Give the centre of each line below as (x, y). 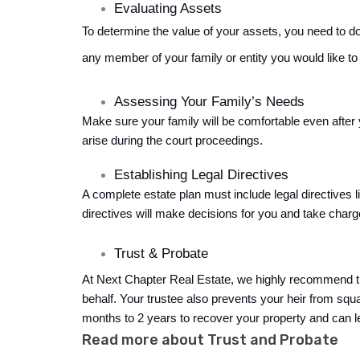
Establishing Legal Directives (201, 175)
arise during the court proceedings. (172, 141)
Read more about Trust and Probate (210, 340)
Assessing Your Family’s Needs (209, 102)
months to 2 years (129, 319)
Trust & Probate (163, 254)
